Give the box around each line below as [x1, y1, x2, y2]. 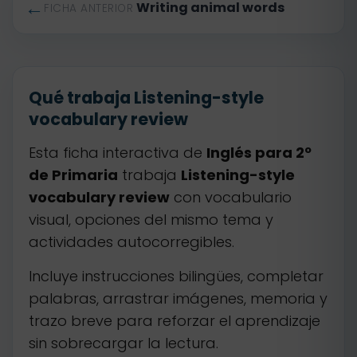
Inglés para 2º [206, 143, 312, 163]
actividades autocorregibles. [29, 232, 234, 252]
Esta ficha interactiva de [29, 143, 206, 163]
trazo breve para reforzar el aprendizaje [29, 311, 320, 331]
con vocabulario [170, 187, 292, 207]
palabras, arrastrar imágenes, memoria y [29, 288, 328, 308]
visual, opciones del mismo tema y [29, 210, 273, 229]
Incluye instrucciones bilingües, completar [29, 266, 324, 286]
